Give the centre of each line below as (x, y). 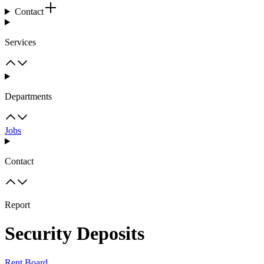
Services (20, 42)
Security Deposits (75, 234)
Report (17, 205)
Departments (28, 96)
